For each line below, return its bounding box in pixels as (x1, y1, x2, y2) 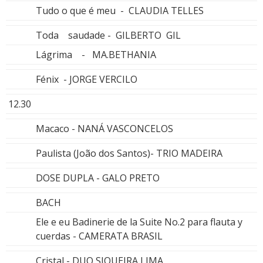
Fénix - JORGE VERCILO (36, 72, 137, 86)
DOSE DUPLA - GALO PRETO (36, 171, 160, 184)
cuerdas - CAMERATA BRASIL (36, 229, 163, 242)
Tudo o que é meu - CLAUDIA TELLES (36, 4, 204, 17)
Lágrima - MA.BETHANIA (36, 48, 156, 61)
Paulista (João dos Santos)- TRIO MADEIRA (36, 146, 222, 160)
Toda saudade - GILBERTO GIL (36, 28, 181, 42)
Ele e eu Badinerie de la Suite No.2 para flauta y (36, 215, 242, 228)
